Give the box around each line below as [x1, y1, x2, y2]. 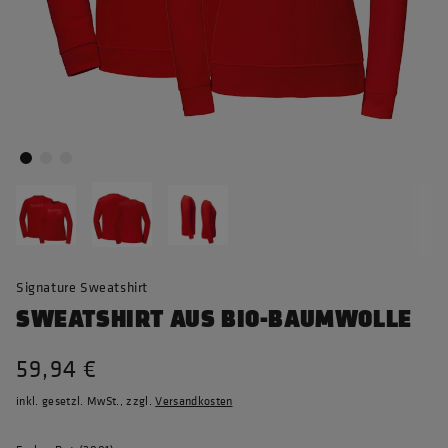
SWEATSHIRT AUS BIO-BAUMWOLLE [16, 305, 412, 335]
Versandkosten [155, 393, 233, 410]
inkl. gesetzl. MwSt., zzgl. [16, 393, 156, 410]
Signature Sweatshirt [16, 277, 148, 297]
